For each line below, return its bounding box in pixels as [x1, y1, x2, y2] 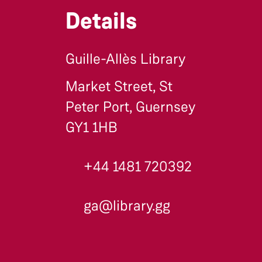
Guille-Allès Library [65, 50, 185, 69]
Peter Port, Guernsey [65, 98, 195, 117]
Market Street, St [65, 77, 173, 96]
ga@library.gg [84, 196, 171, 216]
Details [65, 6, 137, 37]
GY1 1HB [65, 118, 118, 137]
